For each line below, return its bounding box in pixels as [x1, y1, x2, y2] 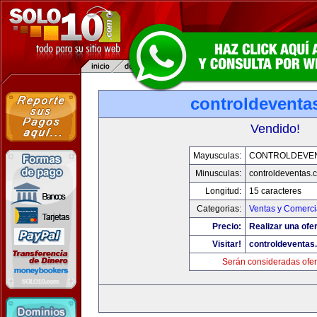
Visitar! [212, 239, 241, 249]
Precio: [212, 221, 241, 231]
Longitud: [204, 186, 241, 196]
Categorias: [196, 204, 241, 214]
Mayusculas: [192, 151, 241, 161]
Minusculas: [195, 168, 241, 178]
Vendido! [250, 122, 300, 136]
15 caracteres [248, 186, 301, 196]
